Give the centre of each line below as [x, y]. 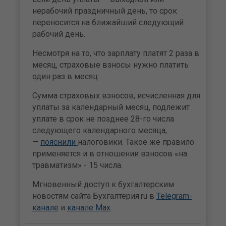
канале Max [89, 208]
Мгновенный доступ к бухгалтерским [103, 185]
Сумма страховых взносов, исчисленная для [116, 96]
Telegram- [174, 196]
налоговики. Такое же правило [136, 142]
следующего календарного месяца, [100, 131]
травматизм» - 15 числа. [77, 165]
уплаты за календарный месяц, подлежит [111, 107]
